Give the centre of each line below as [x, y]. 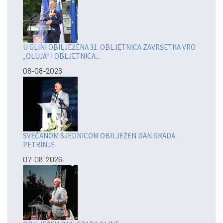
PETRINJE [39, 145]
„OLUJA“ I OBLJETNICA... [61, 56]
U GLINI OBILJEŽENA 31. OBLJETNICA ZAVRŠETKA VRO [109, 47]
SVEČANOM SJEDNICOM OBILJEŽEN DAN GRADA [99, 136]
